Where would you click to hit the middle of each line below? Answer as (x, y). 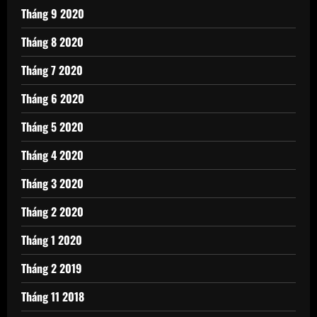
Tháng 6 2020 (53, 99)
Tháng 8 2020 (52, 42)
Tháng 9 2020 (53, 14)
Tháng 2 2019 (52, 269)
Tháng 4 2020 (52, 155)
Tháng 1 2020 (52, 240)
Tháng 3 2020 (52, 184)
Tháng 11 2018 (53, 297)
